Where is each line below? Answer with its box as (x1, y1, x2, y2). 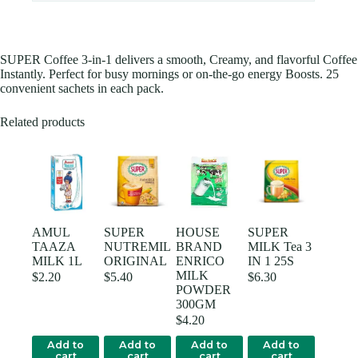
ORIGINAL (104, 254, 168, 268)
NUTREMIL (104, 240, 171, 254)
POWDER (176, 283, 232, 297)
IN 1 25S (248, 254, 295, 268)
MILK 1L (32, 254, 82, 268)
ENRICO (176, 254, 225, 268)
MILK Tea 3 (248, 240, 312, 254)
